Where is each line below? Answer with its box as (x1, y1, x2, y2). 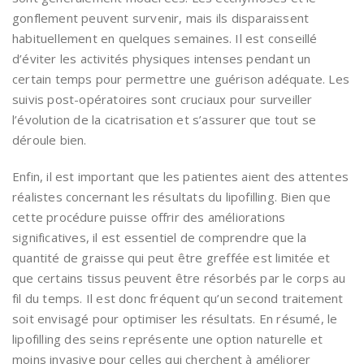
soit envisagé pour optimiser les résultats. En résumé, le (12, 310, 338, 327)
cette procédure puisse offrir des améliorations (12, 209, 286, 226)
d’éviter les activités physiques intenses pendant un (12, 50, 311, 67)
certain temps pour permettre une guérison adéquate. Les (12, 71, 350, 88)
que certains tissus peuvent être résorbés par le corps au (12, 270, 346, 287)
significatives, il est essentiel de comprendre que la (12, 229, 307, 246)
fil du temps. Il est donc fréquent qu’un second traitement (12, 290, 344, 307)
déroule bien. (12, 132, 87, 149)
